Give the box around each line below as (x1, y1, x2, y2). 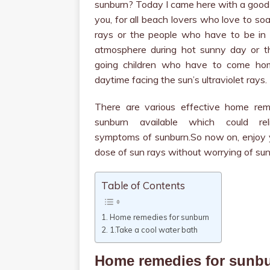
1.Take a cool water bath (109, 225, 198, 235)
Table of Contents (101, 179, 185, 192)
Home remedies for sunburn (109, 212, 209, 222)
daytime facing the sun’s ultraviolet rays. (95, 74, 267, 86)
